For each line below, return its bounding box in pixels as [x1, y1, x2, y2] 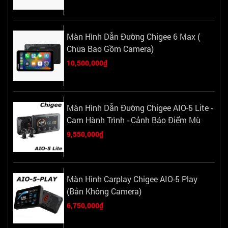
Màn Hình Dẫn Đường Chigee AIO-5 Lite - [67, 102, 213, 113]
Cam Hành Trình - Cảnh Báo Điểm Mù [67, 114, 201, 125]
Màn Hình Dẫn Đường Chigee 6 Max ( [67, 31, 200, 42]
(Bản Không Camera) [67, 185, 141, 196]
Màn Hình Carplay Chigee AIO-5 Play [67, 173, 197, 184]
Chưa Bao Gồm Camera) [67, 43, 154, 54]
